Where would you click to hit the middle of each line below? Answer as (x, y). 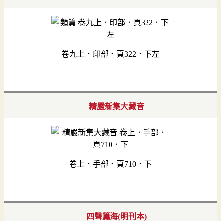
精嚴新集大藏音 (116, 107)
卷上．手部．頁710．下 (110, 164)
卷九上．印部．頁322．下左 (110, 54)
